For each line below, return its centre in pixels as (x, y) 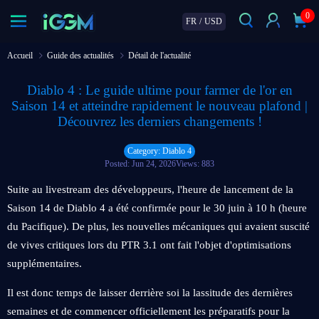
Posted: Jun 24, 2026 (140, 164)
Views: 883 (195, 164)
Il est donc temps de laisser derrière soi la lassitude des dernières (150, 293)
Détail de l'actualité (159, 56)
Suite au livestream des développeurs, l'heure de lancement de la (150, 189)
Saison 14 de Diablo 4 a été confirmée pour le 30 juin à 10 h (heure (157, 208)
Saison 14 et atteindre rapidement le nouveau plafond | (159, 106)
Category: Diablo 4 (159, 151)
